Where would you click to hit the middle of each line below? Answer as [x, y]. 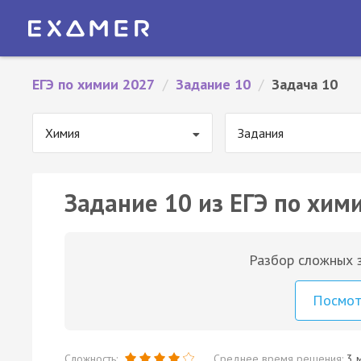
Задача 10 [305, 84]
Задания [261, 133]
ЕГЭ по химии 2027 [93, 84]
